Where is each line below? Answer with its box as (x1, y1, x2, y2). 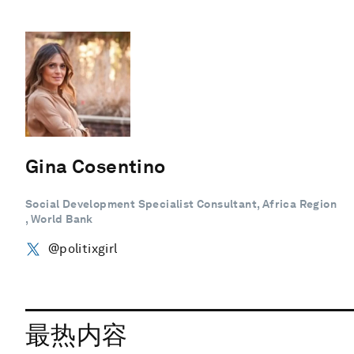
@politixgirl (47, 240, 118, 256)
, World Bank (25, 212, 93, 225)
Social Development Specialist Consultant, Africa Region (25, 197, 337, 210)
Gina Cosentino (25, 154, 166, 178)
